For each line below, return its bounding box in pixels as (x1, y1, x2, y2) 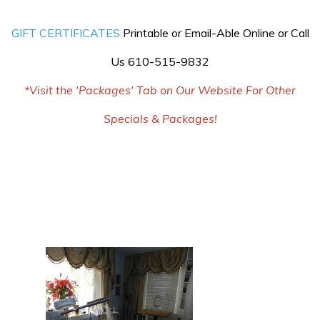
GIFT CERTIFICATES (11, 26, 120, 40)
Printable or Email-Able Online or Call (119, 26, 309, 40)
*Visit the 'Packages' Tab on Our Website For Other (24, 83, 296, 97)
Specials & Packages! (103, 111, 217, 126)
